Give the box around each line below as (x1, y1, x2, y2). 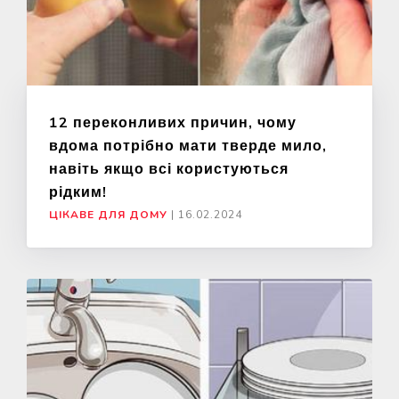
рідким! (49, 183, 107, 201)
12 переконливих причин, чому (49, 113, 297, 132)
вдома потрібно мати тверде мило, (49, 136, 327, 155)
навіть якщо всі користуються (49, 159, 289, 178)
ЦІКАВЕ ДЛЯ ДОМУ (49, 208, 167, 223)
